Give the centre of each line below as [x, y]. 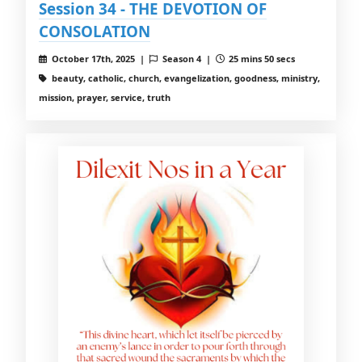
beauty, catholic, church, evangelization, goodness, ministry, [184, 78]
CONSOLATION [95, 32]
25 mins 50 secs [261, 59]
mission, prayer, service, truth [105, 98]
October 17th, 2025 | [99, 59]
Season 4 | [187, 59]
